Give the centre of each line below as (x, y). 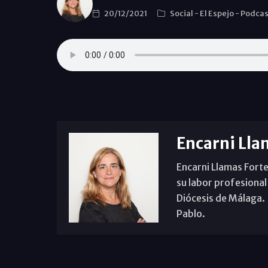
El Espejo (217, 13)
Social (182, 13)
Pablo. (191, 214)
